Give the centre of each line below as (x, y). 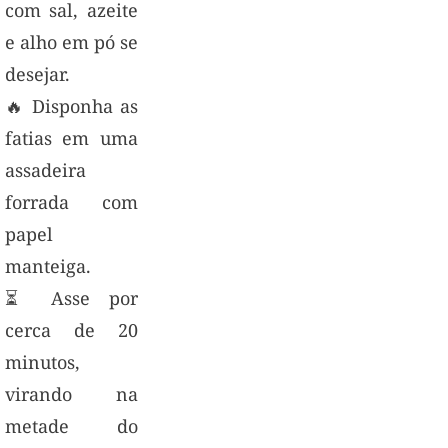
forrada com (71, 201)
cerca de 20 (71, 329)
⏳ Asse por (71, 297)
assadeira (45, 169)
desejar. (37, 73)
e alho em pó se (71, 41)
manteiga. (47, 265)
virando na (71, 393)
